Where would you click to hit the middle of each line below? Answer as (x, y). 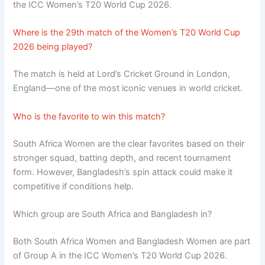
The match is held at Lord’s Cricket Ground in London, (122, 74)
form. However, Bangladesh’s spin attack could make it (123, 172)
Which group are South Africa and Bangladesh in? (113, 214)
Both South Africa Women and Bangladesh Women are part (132, 241)
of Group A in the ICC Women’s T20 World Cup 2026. (120, 255)
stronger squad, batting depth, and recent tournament (122, 158)
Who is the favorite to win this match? (89, 116)
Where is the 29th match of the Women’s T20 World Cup (127, 33)
